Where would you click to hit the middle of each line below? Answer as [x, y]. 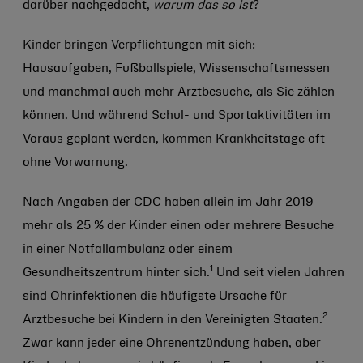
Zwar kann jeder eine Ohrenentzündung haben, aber [172, 344]
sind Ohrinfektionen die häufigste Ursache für [155, 297]
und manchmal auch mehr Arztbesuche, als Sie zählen [179, 92]
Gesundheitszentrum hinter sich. [116, 273]
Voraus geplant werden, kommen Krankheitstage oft [174, 139]
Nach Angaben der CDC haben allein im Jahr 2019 [168, 203]
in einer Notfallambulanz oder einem [128, 250]
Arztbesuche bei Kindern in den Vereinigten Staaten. [173, 320]
